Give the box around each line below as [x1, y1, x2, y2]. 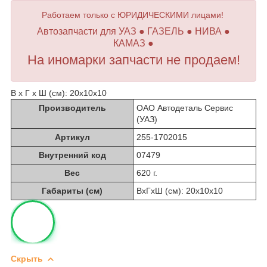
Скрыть [11, 253, 43, 263]
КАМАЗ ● [113, 38, 154, 48]
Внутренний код [38, 150, 106, 160]
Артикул [54, 132, 90, 142]
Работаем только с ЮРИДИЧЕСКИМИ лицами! [41, 10, 226, 20]
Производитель [38, 103, 106, 113]
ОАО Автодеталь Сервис [136, 103, 233, 113]
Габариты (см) [42, 185, 103, 195]
